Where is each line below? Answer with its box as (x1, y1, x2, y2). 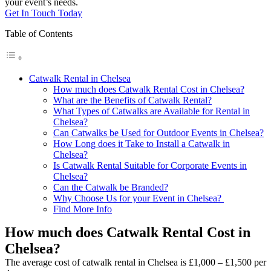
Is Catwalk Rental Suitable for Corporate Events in (53, 160, 247, 171)
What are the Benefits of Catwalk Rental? (53, 94, 212, 105)
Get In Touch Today (5, 7, 82, 18)
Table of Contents (5, 28, 73, 39)
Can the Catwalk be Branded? (53, 181, 168, 192)
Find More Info (53, 203, 112, 214)
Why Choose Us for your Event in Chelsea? (53, 192, 224, 203)
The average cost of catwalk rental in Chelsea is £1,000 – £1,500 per (5, 256, 266, 267)
